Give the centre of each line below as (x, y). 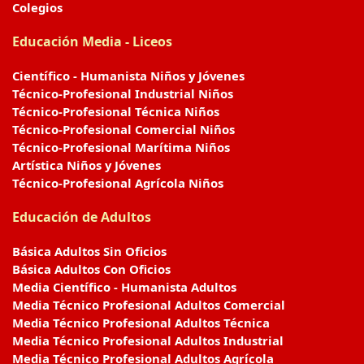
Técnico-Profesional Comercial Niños (123, 129)
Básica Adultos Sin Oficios (89, 251)
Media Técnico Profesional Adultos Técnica (141, 323)
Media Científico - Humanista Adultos (124, 287)
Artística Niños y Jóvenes (87, 165)
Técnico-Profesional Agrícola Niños (118, 183)
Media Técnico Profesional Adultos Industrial (148, 340)
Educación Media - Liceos (92, 41)
